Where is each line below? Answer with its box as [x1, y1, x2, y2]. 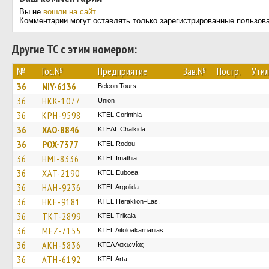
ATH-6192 [42, 253, 81, 265]
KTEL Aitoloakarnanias [98, 226, 163, 234]
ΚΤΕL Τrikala [98, 212, 136, 219]
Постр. [217, 65, 241, 78]
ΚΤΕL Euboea [98, 169, 138, 176]
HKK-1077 [42, 95, 80, 107]
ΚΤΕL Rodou [98, 140, 135, 147]
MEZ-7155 [42, 225, 81, 237]
